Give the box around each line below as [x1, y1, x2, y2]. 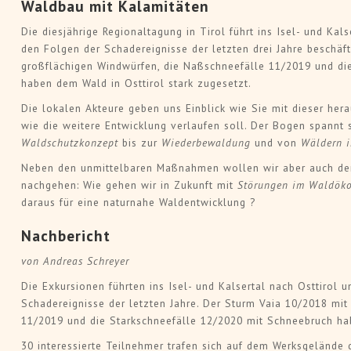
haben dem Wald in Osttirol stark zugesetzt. [20, 76, 251, 91]
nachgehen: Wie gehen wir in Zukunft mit [20, 178, 233, 193]
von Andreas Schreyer [20, 254, 129, 269]
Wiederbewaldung [161, 136, 255, 150]
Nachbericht [20, 226, 110, 246]
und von [254, 136, 301, 150]
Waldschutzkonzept [20, 136, 118, 150]
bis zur [118, 136, 161, 150]
